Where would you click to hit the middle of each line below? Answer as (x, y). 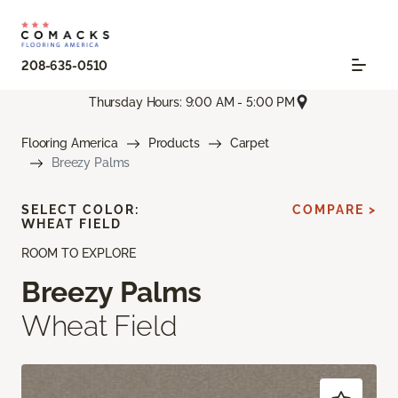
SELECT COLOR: (80, 210)
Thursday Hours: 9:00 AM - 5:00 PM (192, 102)
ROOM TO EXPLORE (79, 254)
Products (174, 143)
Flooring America (70, 143)
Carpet (249, 143)
